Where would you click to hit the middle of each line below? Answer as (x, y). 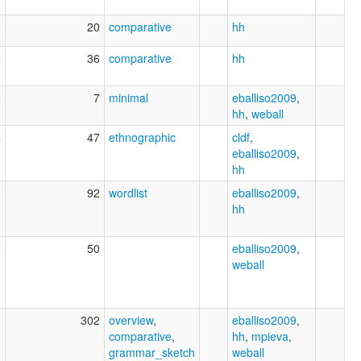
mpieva (270, 336)
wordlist (128, 192)
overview (131, 320)
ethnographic (142, 137)
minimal (129, 97)
